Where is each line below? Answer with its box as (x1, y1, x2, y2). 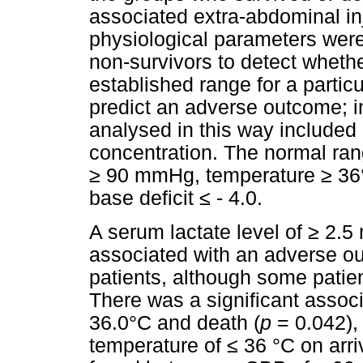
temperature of (89, 334, 227, 357)
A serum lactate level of (89, 220, 308, 243)
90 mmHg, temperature (100, 164, 321, 187)
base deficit (89, 187, 199, 210)
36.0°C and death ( (89, 311, 260, 334)
